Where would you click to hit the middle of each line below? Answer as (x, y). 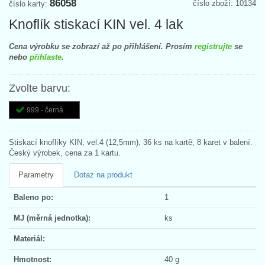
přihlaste (46, 57)
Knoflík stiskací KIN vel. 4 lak (96, 24)
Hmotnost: (33, 259)
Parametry (36, 174)
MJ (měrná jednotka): (52, 218)
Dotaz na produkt (103, 174)
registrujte (213, 46)
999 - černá (45, 110)
